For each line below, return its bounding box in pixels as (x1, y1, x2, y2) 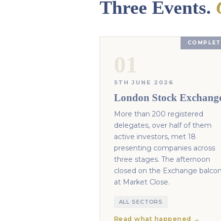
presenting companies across (113, 144, 215, 152)
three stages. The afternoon (113, 155, 210, 164)
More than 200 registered (113, 110, 203, 118)
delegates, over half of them (113, 121, 212, 130)
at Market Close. (113, 178, 170, 186)
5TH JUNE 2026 (113, 79, 174, 86)
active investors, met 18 (113, 132, 196, 141)
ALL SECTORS (118, 198, 163, 205)
